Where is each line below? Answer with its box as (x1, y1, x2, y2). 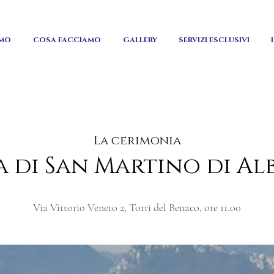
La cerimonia (93, 133, 181, 149)
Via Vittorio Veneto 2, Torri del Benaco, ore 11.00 (33, 201, 241, 214)
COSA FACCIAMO (33, 35, 101, 45)
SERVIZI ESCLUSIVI (178, 35, 250, 45)
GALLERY (122, 35, 157, 45)
